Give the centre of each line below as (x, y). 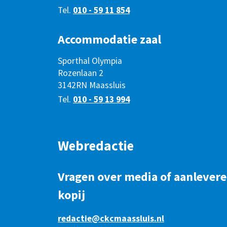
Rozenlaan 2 (81, 73)
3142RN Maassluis (92, 85)
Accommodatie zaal (109, 40)
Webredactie (96, 145)
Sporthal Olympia (90, 61)
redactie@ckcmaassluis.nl (111, 218)
